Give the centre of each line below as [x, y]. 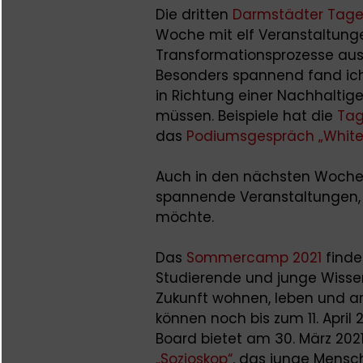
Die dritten [194, 14]
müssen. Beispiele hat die [246, 115]
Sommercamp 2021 [254, 257]
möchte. [185, 217]
